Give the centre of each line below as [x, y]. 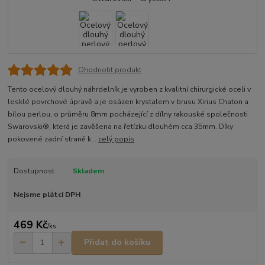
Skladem [88, 171]
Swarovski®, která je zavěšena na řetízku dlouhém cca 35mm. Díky [121, 127]
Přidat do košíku [117, 243]
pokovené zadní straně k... [53, 139]
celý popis [117, 139]
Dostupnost [34, 171]
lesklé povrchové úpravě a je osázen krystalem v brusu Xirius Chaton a [128, 102]
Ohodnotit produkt [109, 70]
